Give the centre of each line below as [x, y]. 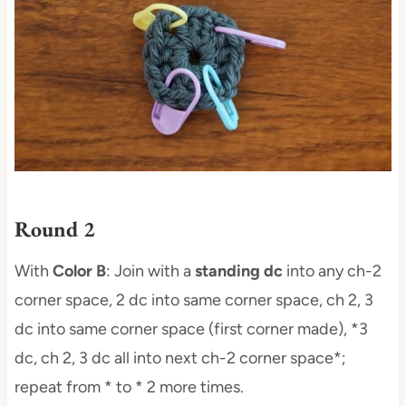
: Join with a [150, 271]
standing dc [238, 271]
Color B [79, 271]
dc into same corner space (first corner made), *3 [191, 329]
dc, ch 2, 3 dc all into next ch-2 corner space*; [180, 358]
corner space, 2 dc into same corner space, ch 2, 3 [193, 300]
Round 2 [54, 229]
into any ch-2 [332, 271]
